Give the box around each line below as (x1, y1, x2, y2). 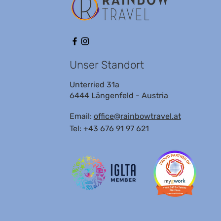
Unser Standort (69, 58, 144, 72)
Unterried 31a (69, 79, 119, 89)
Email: (69, 111, 94, 121)
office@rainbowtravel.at (93, 111, 181, 121)
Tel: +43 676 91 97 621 (69, 123, 149, 133)
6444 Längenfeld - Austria (69, 90, 168, 100)
